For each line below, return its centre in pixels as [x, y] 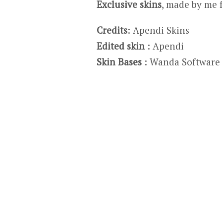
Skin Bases [119, 62]
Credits [112, 30]
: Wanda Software [181, 62]
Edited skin [121, 46]
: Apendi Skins [158, 30]
